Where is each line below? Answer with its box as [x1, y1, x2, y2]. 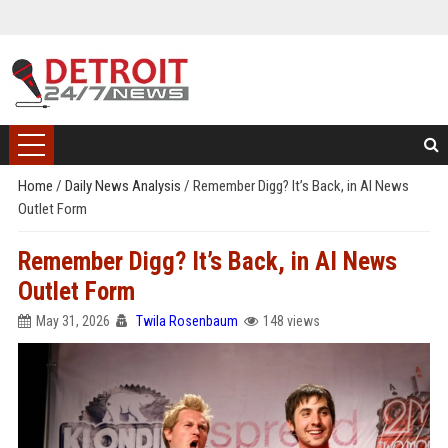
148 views [262, 313, 320, 329]
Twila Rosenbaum [135, 313, 238, 329]
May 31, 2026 [35, 313, 110, 329]
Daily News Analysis [64, 177, 184, 195]
